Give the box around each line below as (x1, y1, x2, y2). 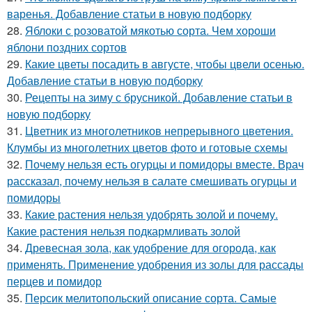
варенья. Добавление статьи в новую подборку (7, 6, 251, 22)
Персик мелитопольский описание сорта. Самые (25, 290, 276, 306)
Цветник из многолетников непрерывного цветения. (25, 123, 293, 139)
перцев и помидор (7, 273, 102, 290)
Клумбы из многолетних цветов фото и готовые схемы (7, 139, 288, 156)
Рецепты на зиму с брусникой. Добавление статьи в (25, 89, 292, 106)
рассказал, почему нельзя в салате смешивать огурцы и (7, 173, 297, 189)
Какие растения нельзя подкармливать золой (7, 223, 240, 240)
